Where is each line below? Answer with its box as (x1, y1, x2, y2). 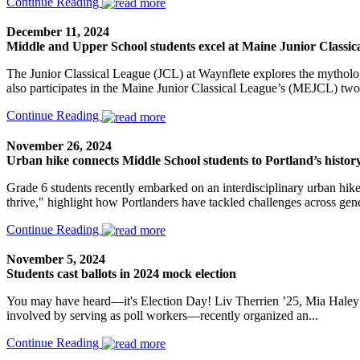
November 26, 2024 (6, 138, 112, 153)
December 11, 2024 (6, 25, 109, 39)
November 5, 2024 (6, 252, 105, 266)
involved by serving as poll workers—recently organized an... (6, 308, 318, 322)
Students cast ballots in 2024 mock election (6, 266, 236, 280)
